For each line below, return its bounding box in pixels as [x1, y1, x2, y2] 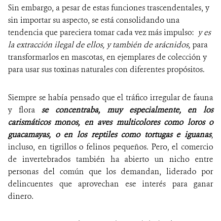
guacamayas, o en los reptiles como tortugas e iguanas [8, 129, 211, 140]
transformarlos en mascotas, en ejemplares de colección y [8, 52, 207, 63]
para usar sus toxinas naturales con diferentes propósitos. [8, 64, 205, 75]
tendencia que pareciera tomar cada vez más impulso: [8, 27, 198, 38]
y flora [8, 105, 42, 115]
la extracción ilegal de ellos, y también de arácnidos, [8, 39, 190, 50]
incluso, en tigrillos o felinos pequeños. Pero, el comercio [8, 142, 213, 152]
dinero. [8, 191, 34, 202]
